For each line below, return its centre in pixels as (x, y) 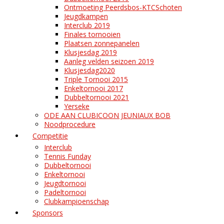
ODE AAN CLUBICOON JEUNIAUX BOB (107, 115)
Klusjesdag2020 (89, 70)
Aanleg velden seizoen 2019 (109, 61)
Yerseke (77, 106)
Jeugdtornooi (65, 183)
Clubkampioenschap (76, 201)
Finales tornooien (92, 34)
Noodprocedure (70, 124)
